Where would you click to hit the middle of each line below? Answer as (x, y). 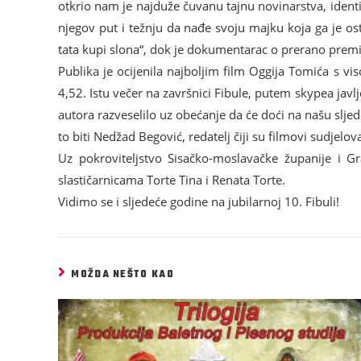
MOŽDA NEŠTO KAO (122, 274)
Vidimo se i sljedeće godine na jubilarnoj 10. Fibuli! (199, 201)
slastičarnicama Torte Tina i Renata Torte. (172, 179)
